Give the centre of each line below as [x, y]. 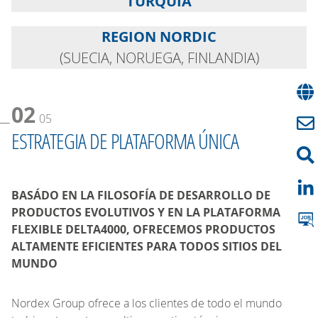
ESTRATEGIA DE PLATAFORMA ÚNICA [125, 141]
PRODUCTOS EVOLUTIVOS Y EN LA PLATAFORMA [146, 212]
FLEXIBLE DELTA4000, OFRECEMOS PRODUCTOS [143, 229]
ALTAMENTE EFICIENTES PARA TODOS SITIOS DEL [147, 246]
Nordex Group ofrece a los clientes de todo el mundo [147, 303]
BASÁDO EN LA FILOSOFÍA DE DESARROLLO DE [141, 195]
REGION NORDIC [159, 36]
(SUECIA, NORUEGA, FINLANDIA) [159, 57]
